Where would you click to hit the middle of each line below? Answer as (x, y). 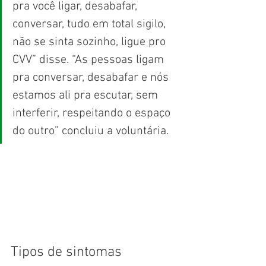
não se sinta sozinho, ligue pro (91, 42)
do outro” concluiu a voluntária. (91, 131)
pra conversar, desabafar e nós (92, 77)
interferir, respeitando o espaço (93, 113)
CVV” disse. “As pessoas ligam (90, 60)
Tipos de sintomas (66, 252)
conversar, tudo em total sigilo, (91, 24)
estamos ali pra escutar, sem (87, 95)
